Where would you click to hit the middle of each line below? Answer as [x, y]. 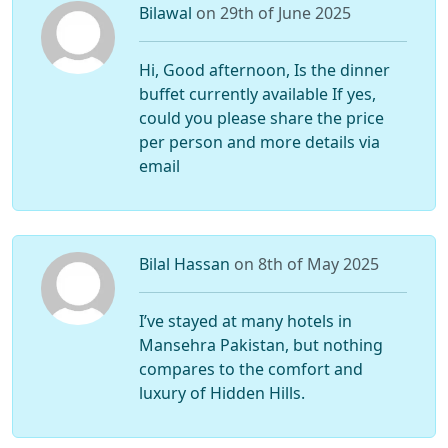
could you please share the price [261, 117]
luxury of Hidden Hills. [221, 392]
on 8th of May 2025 [306, 263]
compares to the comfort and [250, 368]
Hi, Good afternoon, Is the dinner [264, 69]
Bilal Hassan [186, 263]
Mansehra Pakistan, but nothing [260, 344]
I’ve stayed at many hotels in [245, 320]
